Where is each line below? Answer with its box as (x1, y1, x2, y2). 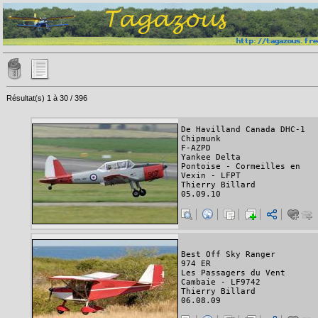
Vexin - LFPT (181, 171, 241, 181)
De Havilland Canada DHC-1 (181, 125, 305, 135)
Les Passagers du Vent (181, 268, 285, 278)
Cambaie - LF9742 (181, 278, 261, 287)
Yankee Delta (181, 153, 241, 163)
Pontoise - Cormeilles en (181, 162, 300, 172)
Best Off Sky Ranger (181, 250, 275, 260)
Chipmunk (181, 134, 221, 144)
